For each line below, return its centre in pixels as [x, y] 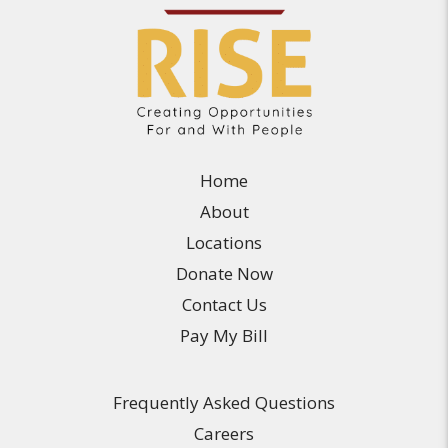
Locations [224, 243]
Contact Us [224, 305]
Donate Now [224, 274]
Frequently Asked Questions [224, 403]
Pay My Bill [224, 336]
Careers [224, 434]
